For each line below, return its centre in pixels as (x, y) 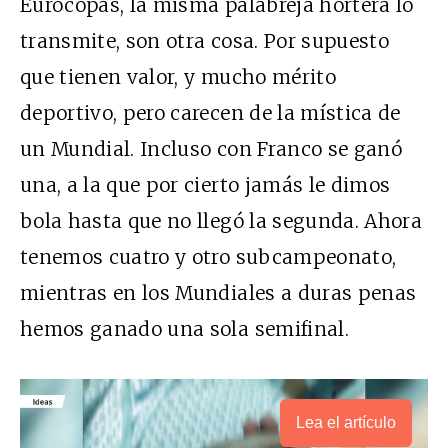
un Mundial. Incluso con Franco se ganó (211, 148)
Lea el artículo (346, 422)
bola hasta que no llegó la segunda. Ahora (221, 220)
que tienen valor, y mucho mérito (178, 76)
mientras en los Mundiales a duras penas (218, 292)
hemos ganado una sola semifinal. (184, 328)
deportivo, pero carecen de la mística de (210, 112)
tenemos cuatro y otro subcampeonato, (208, 256)
